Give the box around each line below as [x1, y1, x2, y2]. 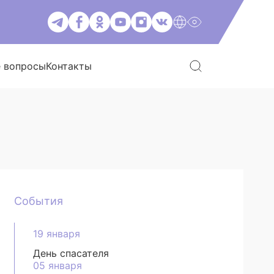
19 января [33, 228, 81, 240]
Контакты [46, 60, 92, 72]
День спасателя [33, 247, 109, 259]
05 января [33, 259, 83, 272]
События [14, 194, 64, 207]
